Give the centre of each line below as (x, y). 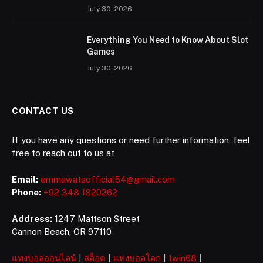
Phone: (26, 193)
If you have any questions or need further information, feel (131, 140)
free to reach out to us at (63, 153)
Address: (32, 219)
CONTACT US (43, 111)
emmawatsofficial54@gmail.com (108, 180)
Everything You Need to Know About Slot (168, 40)
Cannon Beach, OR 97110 (62, 232)
